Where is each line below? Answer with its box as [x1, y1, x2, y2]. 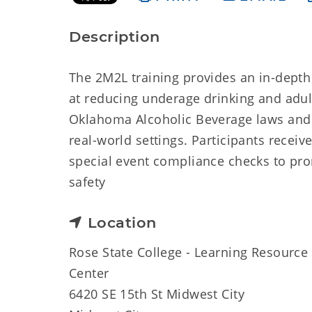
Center [69, 265, 109, 281]
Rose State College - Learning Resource [69, 244, 309, 260]
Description [69, 28, 160, 45]
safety [69, 173, 106, 190]
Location [87, 214, 157, 231]
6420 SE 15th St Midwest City [69, 286, 245, 302]
